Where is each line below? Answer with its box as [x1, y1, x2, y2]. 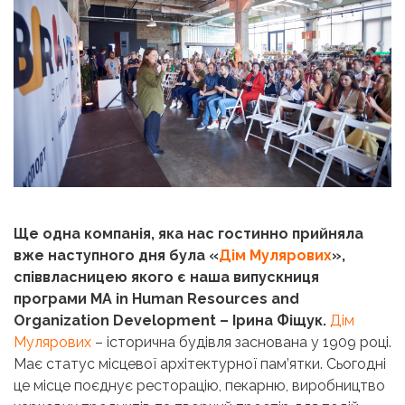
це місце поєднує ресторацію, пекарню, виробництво [14, 376, 385, 394]
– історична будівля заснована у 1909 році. [91, 333, 391, 351]
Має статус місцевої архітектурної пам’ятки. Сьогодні [14, 354, 386, 372]
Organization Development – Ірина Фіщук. [14, 311, 330, 329]
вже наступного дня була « [14, 246, 219, 264]
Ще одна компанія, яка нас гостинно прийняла [14, 224, 363, 242]
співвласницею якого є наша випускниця [14, 268, 319, 286]
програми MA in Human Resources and [14, 289, 299, 307]
